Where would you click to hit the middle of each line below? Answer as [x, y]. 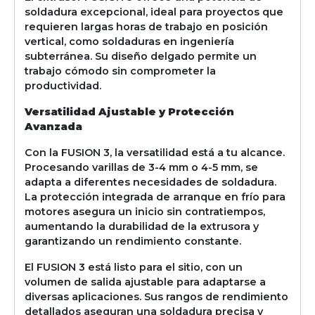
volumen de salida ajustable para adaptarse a [146, 282]
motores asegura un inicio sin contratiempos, [145, 211]
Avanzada [54, 126]
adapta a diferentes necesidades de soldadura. [151, 182]
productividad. [63, 85]
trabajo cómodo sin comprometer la [121, 71]
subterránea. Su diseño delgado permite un [141, 56]
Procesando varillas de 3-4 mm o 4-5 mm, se [142, 167]
